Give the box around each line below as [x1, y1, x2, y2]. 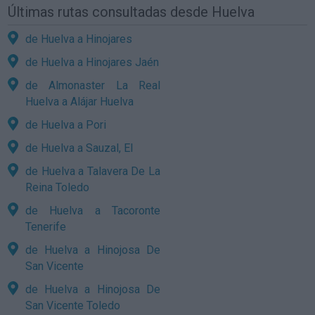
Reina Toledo [25, 180, 90, 194]
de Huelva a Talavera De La [25, 164, 160, 178]
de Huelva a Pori [25, 117, 107, 131]
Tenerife [25, 219, 67, 233]
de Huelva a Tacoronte [25, 203, 160, 217]
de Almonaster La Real [25, 78, 160, 92]
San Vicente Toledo [25, 298, 121, 312]
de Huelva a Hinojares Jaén [25, 55, 160, 69]
